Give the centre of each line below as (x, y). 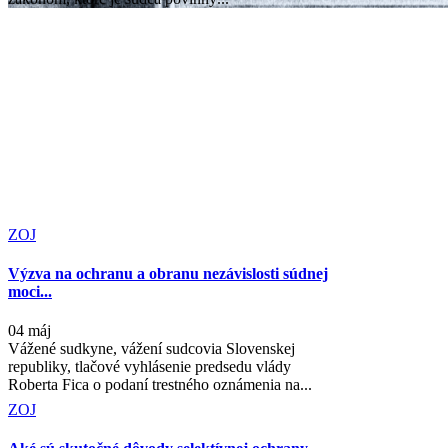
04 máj (29, 331)
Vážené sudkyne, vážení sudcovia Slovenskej (151, 349)
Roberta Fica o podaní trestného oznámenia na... (160, 385)
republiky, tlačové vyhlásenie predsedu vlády (149, 367)
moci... (30, 292)
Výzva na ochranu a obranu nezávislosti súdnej (168, 274)
